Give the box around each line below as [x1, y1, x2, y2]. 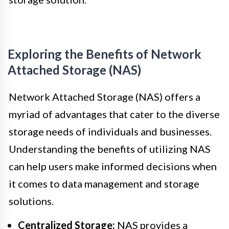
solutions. [9, 194, 54, 207]
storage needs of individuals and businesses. [9, 125, 212, 138]
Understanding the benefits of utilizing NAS [9, 142, 211, 155]
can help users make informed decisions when [9, 159, 217, 172]
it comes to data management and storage [9, 177, 199, 190]
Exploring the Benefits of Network [8, 46, 201, 61]
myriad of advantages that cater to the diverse [9, 107, 220, 120]
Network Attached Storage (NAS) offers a [9, 90, 200, 103]
